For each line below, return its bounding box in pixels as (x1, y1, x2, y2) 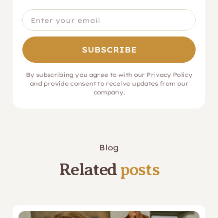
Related (58, 160, 121, 179)
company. (93, 89, 125, 96)
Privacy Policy (146, 71, 193, 78)
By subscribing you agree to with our (25, 71, 147, 78)
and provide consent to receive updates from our (30, 80, 188, 87)
